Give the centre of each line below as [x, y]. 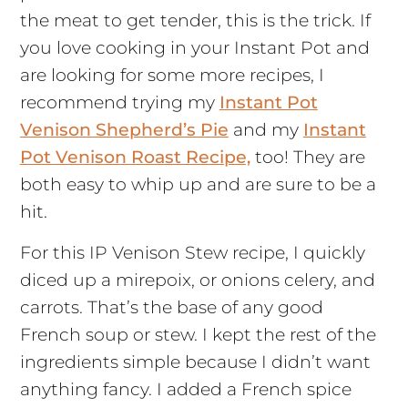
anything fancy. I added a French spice [185, 389]
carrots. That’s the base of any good [171, 307]
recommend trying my [119, 102]
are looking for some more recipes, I [172, 75]
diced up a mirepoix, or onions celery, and [197, 280]
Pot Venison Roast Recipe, [135, 157]
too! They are [307, 157]
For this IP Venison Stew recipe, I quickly [192, 252]
